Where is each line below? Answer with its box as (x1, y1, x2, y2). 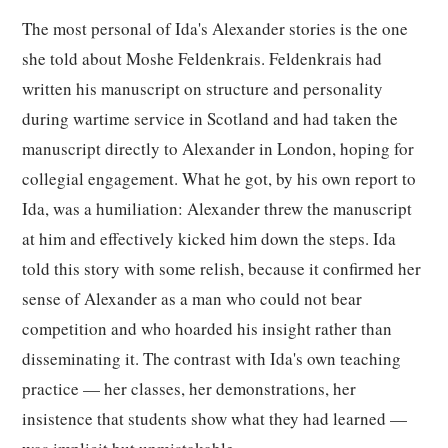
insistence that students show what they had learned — (22, 407, 407, 430)
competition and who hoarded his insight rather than (22, 317, 392, 340)
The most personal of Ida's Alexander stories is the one (22, 17, 408, 40)
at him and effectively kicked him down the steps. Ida (22, 227, 396, 250)
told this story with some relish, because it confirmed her (22, 257, 421, 280)
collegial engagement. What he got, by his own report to (22, 167, 416, 190)
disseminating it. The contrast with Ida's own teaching (22, 347, 401, 370)
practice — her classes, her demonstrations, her (22, 377, 356, 400)
